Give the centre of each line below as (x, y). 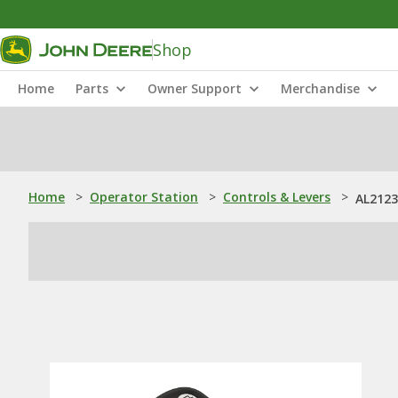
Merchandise (320, 88)
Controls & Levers (277, 197)
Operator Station (144, 197)
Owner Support (195, 88)
